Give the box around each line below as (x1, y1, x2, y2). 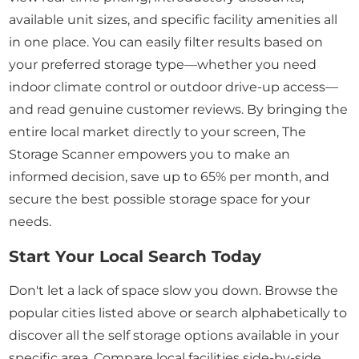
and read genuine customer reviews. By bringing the (9, 102, 349, 118)
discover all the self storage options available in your (9, 328, 340, 344)
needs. (9, 214, 52, 230)
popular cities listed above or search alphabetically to (9, 305, 348, 321)
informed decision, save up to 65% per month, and (9, 169, 330, 185)
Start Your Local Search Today (9, 247, 262, 267)
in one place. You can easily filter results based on (9, 34, 324, 50)
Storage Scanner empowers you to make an (9, 147, 291, 163)
